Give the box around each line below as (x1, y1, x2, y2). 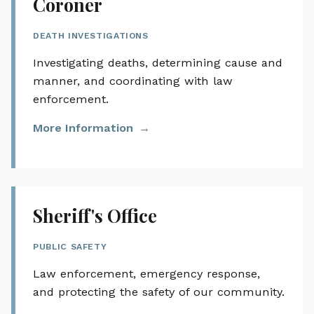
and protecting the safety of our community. (33, 285, 285, 299)
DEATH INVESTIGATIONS (33, 30, 149, 41)
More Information (33, 121, 134, 135)
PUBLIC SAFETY (33, 242, 107, 252)
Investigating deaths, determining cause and (33, 55, 283, 69)
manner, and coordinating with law (33, 74, 233, 88)
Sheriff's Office (33, 203, 158, 227)
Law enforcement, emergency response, (33, 266, 261, 280)
